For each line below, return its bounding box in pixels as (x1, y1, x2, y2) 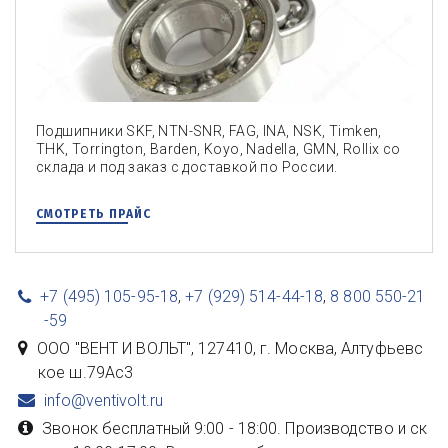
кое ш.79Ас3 (38, 362, 134, 382)
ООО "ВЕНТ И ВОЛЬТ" (37, 338, 192, 358)
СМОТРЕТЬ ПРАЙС (36, 206, 151, 221)
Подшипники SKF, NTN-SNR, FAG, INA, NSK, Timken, (36, 122, 382, 139)
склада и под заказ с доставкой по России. (36, 158, 338, 175)
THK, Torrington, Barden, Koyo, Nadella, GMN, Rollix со (36, 140, 401, 157)
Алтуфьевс (341, 338, 424, 358)
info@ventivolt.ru (44, 390, 163, 410)
